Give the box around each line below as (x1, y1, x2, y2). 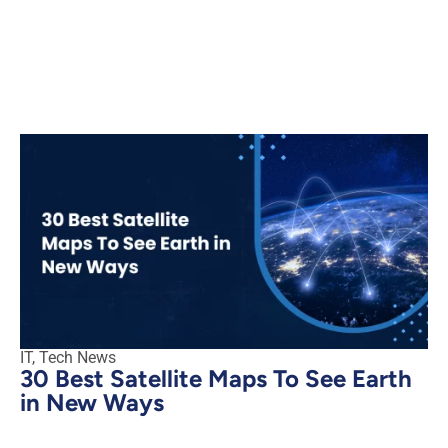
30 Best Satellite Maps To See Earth (20, 363, 412, 393)
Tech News (39, 347, 116, 367)
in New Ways (20, 387, 164, 417)
